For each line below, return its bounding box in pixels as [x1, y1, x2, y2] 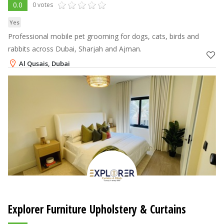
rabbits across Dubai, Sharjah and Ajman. [8, 43, 141, 53]
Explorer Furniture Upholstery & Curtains [8, 201, 186, 217]
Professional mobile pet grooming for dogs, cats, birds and [8, 31, 199, 41]
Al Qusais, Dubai [19, 58, 70, 68]
